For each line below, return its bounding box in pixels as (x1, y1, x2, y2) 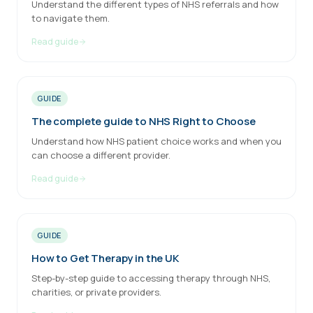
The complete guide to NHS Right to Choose (31, 114, 256, 129)
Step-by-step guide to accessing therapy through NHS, (31, 272, 270, 284)
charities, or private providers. (31, 286, 161, 298)
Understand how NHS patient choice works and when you (31, 135, 282, 147)
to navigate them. (31, 12, 110, 24)
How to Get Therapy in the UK (31, 251, 179, 265)
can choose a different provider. (31, 149, 170, 161)
